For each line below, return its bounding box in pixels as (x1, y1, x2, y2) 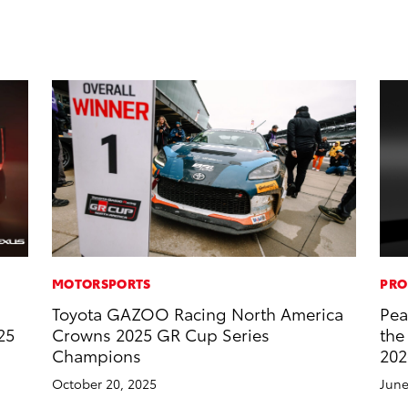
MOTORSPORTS (52, 273, 151, 292)
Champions (52, 342, 142, 366)
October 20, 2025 (52, 373, 158, 393)
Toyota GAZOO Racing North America (52, 301, 344, 324)
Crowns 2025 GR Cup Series (52, 321, 270, 345)
